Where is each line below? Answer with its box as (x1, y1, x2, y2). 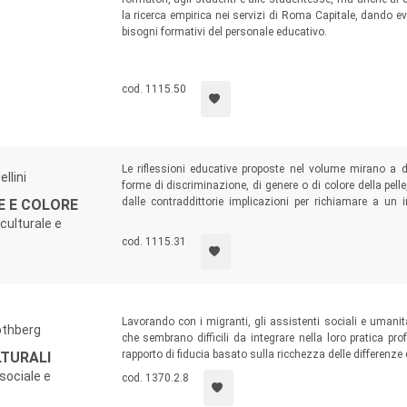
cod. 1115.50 (121, 83, 186, 96)
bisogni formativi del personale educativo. (121, 25, 327, 38)
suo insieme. (121, 228, 185, 242)
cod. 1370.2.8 (121, 372, 189, 385)
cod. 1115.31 (121, 235, 186, 249)
